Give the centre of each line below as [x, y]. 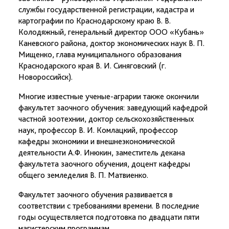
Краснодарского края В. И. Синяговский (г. [92, 66]
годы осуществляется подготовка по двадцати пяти [109, 217]
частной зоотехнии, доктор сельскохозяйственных [106, 119]
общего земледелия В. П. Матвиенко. [83, 175]
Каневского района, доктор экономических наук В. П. [111, 43]
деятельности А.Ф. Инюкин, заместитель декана [102, 153]
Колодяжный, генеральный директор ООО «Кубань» [111, 32]
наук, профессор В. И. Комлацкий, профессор [98, 130]
